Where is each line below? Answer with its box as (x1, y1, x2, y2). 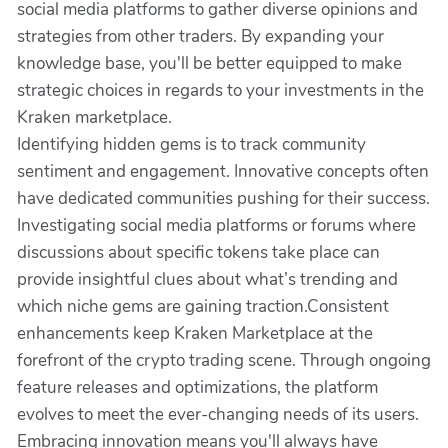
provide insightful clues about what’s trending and (17, 268, 398, 291)
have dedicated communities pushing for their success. (17, 187, 430, 210)
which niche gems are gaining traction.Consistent (17, 295, 389, 318)
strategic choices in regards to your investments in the (17, 79, 424, 102)
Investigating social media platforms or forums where (17, 214, 416, 237)
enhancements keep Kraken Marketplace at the (17, 322, 373, 345)
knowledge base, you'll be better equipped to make (17, 52, 402, 75)
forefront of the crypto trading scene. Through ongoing (17, 349, 431, 372)
